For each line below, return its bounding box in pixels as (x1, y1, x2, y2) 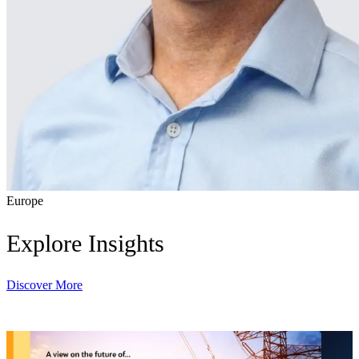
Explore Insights (6, 230, 164, 257)
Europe (6, 194, 43, 208)
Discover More (6, 277, 83, 292)
